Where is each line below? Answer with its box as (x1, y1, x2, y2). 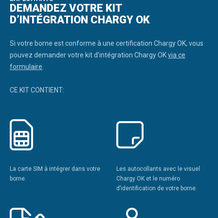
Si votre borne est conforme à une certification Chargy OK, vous (10, 39, 203, 47)
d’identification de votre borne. (116, 184, 197, 192)
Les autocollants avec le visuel (116, 165, 200, 172)
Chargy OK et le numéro (116, 175, 180, 182)
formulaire (10, 62, 42, 71)
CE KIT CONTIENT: (10, 86, 64, 94)
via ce (168, 51, 185, 59)
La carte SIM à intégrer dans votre (10, 165, 100, 172)
